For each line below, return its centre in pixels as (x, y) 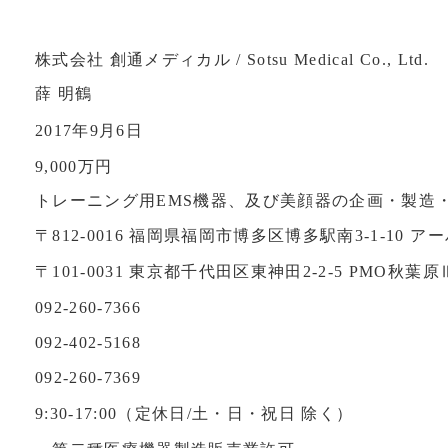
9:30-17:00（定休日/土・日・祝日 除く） (194, 414)
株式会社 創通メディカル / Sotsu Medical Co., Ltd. (231, 59)
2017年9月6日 (88, 130)
